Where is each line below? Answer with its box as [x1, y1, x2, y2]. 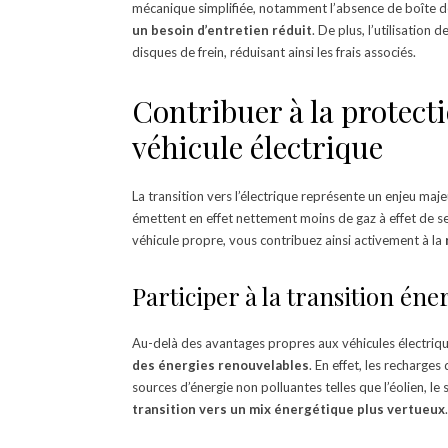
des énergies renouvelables [132, 356, 309, 373]
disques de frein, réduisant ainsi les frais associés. [132, 43, 416, 60]
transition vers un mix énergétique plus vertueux [132, 400, 445, 417]
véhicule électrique [132, 126, 383, 167]
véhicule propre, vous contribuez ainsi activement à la [132, 231, 445, 248]
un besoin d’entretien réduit [132, 21, 312, 38]
